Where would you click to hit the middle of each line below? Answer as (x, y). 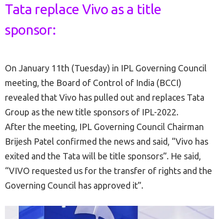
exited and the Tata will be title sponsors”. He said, (103, 156)
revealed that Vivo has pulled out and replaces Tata (105, 97)
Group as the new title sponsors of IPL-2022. (92, 112)
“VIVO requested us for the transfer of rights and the (109, 170)
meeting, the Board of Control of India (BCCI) (93, 82)
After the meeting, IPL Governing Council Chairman (104, 126)
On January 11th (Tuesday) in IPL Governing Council (106, 68)
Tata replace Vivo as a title (83, 9)
